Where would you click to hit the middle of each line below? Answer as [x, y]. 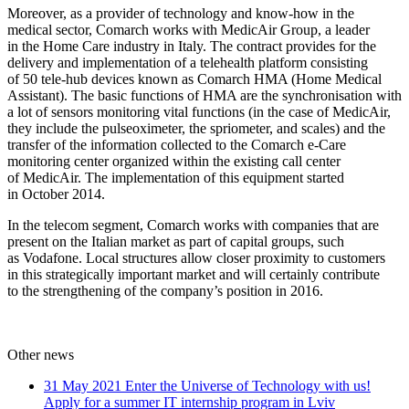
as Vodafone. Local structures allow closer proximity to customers [196, 257]
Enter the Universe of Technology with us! [248, 385]
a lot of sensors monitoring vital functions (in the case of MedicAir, [199, 111]
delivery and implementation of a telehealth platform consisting [188, 62]
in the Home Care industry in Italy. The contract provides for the [192, 46]
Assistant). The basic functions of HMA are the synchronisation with [204, 95]
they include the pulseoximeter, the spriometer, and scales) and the [196, 128]
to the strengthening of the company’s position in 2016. [165, 290]
